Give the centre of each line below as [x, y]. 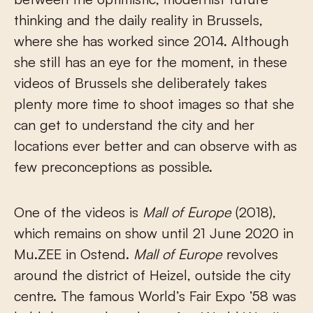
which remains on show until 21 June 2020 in [154, 233]
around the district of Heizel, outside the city [152, 275]
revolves [252, 254]
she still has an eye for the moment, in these [151, 61]
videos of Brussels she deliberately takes [140, 82]
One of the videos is [78, 212]
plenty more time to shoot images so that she [154, 103]
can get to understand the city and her [134, 124]
